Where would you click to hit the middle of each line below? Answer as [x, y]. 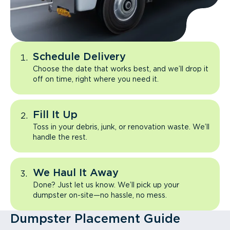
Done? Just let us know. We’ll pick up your [106, 185]
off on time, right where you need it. [96, 79]
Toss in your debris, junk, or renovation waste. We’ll [121, 127]
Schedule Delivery [79, 56]
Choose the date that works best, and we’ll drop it [121, 69]
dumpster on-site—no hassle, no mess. [100, 195]
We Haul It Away [76, 172]
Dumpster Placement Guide [95, 218]
